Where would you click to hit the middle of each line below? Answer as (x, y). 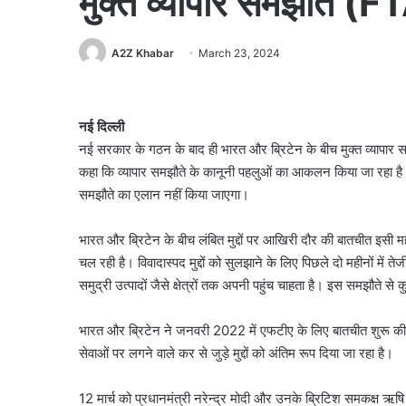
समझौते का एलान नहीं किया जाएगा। (164, 195)
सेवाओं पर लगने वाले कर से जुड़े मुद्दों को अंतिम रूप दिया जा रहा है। (236, 353)
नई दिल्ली (101, 127)
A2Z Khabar (143, 53)
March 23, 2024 (239, 53)
